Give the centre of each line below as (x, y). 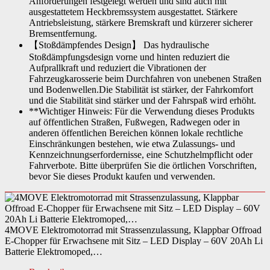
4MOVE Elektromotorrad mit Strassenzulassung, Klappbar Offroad (133, 230)
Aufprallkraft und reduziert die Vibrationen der (118, 68)
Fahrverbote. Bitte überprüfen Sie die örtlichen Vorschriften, (143, 165)
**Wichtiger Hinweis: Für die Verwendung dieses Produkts (142, 111)
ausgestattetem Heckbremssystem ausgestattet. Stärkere (133, 12)
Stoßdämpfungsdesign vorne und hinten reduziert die (129, 57)
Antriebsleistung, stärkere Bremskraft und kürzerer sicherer (141, 23)
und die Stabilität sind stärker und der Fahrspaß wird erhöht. (143, 100)
